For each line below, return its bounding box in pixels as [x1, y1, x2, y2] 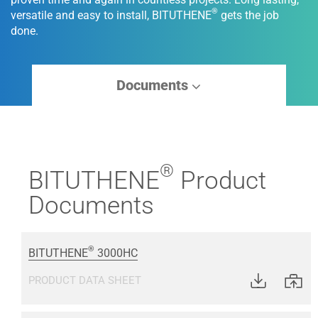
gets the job [218, 9, 279, 22]
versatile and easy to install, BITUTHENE [11, 9, 212, 22]
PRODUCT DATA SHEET [28, 273, 141, 287]
